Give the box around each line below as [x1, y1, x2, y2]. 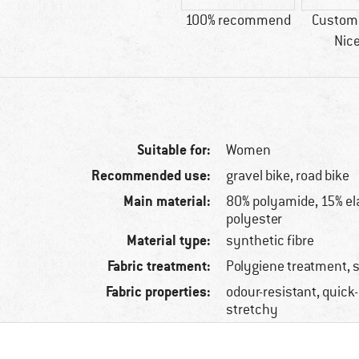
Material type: [127, 231, 212, 250]
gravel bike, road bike [226, 167, 350, 185]
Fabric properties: [106, 282, 212, 301]
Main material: [123, 192, 212, 211]
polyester [226, 210, 283, 228]
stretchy [226, 301, 279, 319]
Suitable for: [137, 140, 212, 159]
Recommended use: [91, 166, 212, 185]
